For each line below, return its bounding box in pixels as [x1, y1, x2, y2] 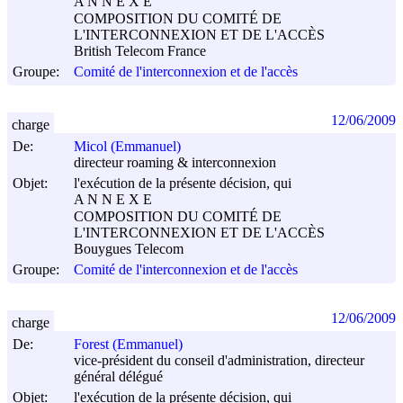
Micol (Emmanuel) [74, 139, 181, 155]
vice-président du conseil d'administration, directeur [74, 353, 364, 369]
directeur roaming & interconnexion [74, 155, 276, 171]
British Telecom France [74, 43, 206, 59]
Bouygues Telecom [74, 241, 184, 257]
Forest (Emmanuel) [74, 336, 183, 353]
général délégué [74, 369, 163, 385]
